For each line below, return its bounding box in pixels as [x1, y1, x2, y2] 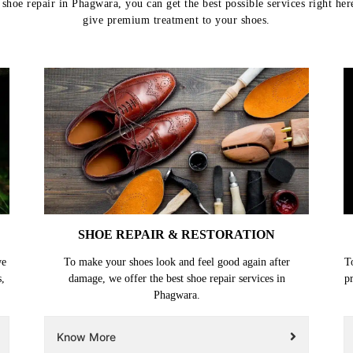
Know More [57, 329, 116, 344]
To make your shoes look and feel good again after [63, 255, 290, 268]
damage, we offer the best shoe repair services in [68, 272, 285, 284]
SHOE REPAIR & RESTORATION [78, 227, 275, 241]
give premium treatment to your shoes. [83, 13, 270, 26]
